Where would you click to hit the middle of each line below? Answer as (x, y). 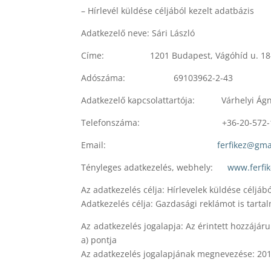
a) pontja (99, 240)
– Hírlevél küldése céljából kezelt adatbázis (168, 10)
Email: (149, 145)
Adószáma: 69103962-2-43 (157, 77)
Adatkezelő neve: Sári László (138, 33)
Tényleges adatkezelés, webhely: (155, 167)
